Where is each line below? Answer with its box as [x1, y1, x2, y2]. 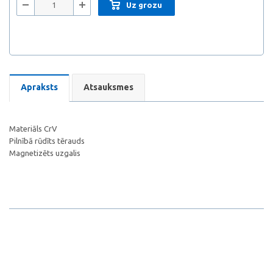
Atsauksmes [83, 82, 133, 92]
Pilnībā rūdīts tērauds [9, 136, 85, 145]
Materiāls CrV [9, 124, 57, 133]
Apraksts [21, 82, 58, 92]
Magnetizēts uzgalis [9, 149, 80, 157]
